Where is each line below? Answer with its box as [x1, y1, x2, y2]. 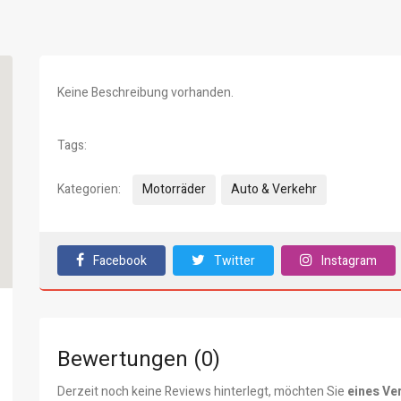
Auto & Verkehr [231, 180, 317, 199]
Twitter [214, 252, 255, 270]
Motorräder [142, 180, 206, 199]
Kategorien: [57, 180, 121, 199]
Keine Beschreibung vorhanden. [57, 83, 234, 102]
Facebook [93, 252, 147, 270]
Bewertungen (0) [57, 344, 220, 375]
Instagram [321, 252, 377, 270]
